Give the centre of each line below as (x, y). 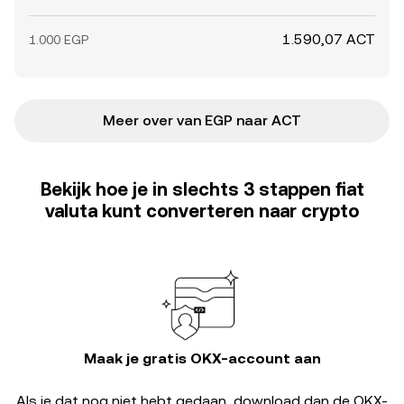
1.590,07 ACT (329, 39)
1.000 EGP (59, 40)
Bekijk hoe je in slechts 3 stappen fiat (202, 189)
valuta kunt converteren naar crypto (202, 211)
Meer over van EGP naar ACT (202, 120)
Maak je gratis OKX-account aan (202, 358)
